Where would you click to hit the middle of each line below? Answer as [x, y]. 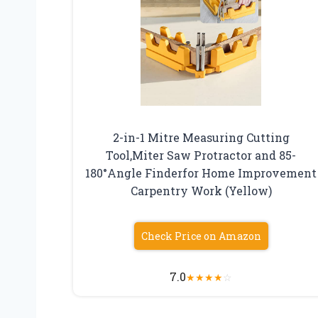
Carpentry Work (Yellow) [201, 190]
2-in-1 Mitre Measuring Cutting [201, 137]
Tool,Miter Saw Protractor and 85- [201, 155]
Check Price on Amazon [201, 236]
